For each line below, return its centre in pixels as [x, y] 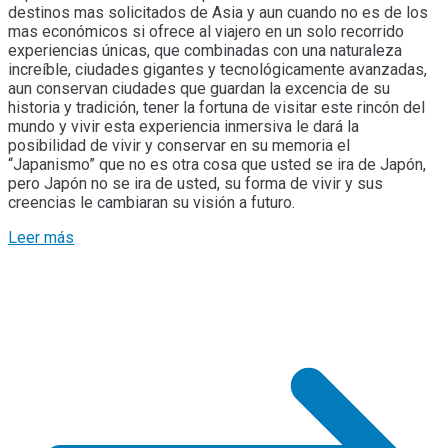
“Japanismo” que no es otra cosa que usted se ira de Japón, [217, 164]
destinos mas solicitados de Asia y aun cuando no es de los [218, 12]
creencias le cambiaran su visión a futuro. [151, 202]
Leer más [41, 237]
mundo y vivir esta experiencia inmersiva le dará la [183, 126]
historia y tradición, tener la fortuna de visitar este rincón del [216, 107]
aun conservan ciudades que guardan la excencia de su [199, 88]
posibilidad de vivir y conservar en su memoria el [179, 145]
